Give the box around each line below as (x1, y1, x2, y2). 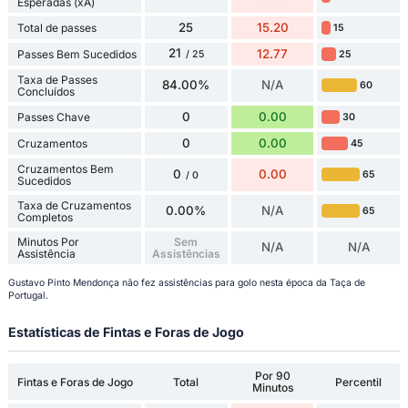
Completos (16, 209, 73, 224)
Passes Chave (16, 109, 90, 124)
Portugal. (7, 290, 48, 302)
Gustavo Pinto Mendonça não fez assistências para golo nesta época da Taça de (7, 277, 365, 290)
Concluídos (16, 84, 75, 98)
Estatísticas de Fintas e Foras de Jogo (7, 324, 244, 341)
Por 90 (254, 369, 291, 383)
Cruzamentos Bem (16, 161, 114, 176)
